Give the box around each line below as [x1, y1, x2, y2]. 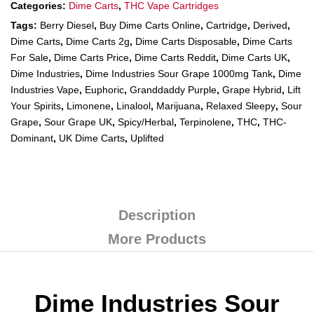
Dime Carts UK [221, 52, 287, 63]
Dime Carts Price [54, 52, 129, 63]
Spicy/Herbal [118, 116, 174, 128]
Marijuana [156, 100, 200, 111]
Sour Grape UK [44, 116, 112, 128]
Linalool [116, 100, 151, 111]
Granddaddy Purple [130, 84, 217, 95]
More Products [108, 231, 206, 247]
